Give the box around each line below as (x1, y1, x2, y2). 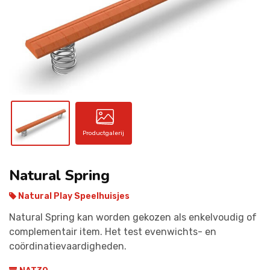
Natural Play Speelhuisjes (16, 190, 130, 201)
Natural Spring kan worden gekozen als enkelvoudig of (9, 211, 257, 223)
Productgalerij (83, 130, 125, 137)
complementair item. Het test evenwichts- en (9, 225, 216, 237)
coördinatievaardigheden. (9, 240, 127, 252)
